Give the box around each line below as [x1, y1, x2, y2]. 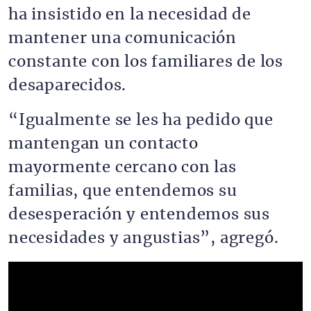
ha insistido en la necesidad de [8, 7, 251, 22]
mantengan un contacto [8, 136, 199, 151]
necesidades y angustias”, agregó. [8, 230, 279, 246]
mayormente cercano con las [8, 160, 237, 175]
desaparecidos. [8, 78, 127, 93]
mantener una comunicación [8, 31, 237, 46]
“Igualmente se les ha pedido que [8, 112, 274, 128]
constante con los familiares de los [8, 54, 283, 69]
